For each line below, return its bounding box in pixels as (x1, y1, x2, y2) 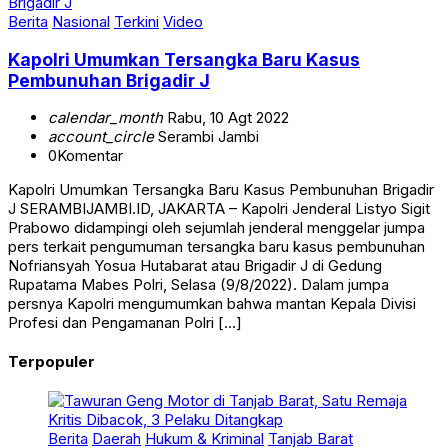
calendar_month (48, 108, 163, 128)
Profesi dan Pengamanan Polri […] (8, 313, 242, 333)
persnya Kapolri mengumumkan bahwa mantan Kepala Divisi (8, 294, 416, 314)
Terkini (114, 12, 159, 32)
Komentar (57, 146, 123, 166)
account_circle (48, 127, 154, 147)
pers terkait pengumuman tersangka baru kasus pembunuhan (8, 237, 425, 257)
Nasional (52, 12, 110, 32)
